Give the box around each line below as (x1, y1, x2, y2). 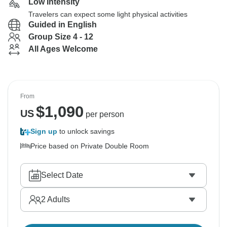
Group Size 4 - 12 (28, 32, 93, 41)
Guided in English (28, 20, 97, 29)
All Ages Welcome (28, 45, 98, 53)
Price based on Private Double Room (30, 142, 149, 150)
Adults (46, 195, 70, 204)
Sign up (30, 127, 57, 135)
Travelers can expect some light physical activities (28, 10, 187, 18)
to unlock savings (57, 127, 115, 135)
